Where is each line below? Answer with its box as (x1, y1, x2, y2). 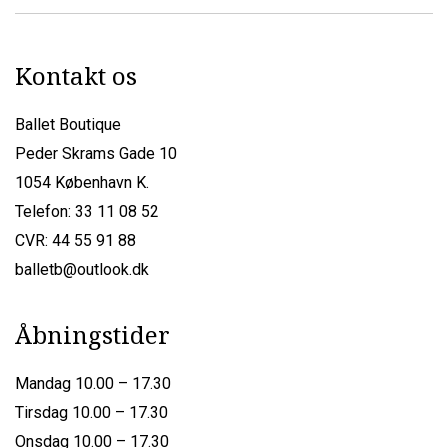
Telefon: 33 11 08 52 (15, 201, 159, 221)
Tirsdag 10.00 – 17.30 (15, 402, 168, 422)
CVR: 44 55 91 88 (15, 230, 136, 250)
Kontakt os (15, 58, 137, 92)
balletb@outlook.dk (15, 259, 149, 279)
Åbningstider (15, 317, 170, 351)
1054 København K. (15, 172, 149, 192)
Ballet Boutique (15, 114, 121, 134)
